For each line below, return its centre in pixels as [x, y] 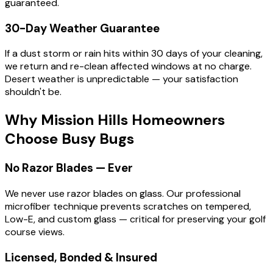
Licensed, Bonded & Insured [81, 257]
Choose [33, 139]
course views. [35, 232]
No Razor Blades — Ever [69, 168]
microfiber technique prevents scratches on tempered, [128, 206]
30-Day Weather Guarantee [82, 28]
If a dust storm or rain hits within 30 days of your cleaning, [134, 54]
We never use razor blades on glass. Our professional [123, 193]
